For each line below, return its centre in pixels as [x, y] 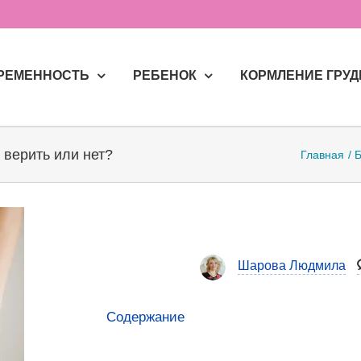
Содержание [145, 317]
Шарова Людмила [292, 266]
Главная [322, 155]
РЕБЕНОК [165, 75]
